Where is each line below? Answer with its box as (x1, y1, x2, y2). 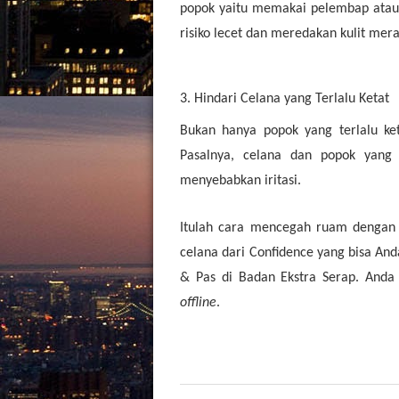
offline (180, 295, 216, 310)
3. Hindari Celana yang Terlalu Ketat (180, 91, 389, 106)
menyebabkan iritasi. (180, 174, 305, 189)
